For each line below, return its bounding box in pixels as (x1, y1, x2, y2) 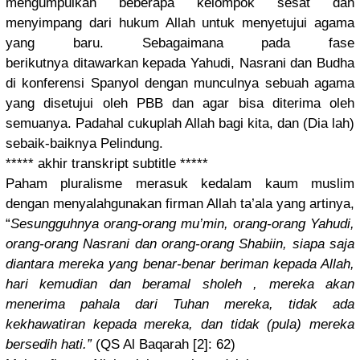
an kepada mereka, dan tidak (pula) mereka (71, 317, 354, 333)
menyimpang (6, 15, 82, 31)
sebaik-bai (6, 136, 67, 152)
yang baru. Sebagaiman (6, 35, 216, 51)
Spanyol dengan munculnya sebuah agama (84, 76, 355, 92)
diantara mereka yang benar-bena (6, 256, 211, 272)
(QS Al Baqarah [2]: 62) (96, 337, 235, 353)
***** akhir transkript (6, 156, 129, 172)
